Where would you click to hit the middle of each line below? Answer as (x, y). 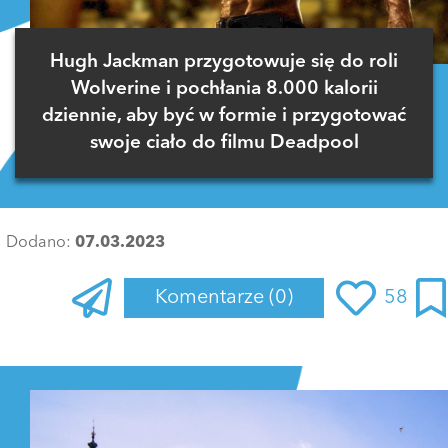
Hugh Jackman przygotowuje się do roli (224, 63)
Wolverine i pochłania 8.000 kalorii (224, 90)
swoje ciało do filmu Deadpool (224, 144)
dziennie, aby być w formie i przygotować (224, 117)
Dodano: (40, 243)
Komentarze (212, 298)
